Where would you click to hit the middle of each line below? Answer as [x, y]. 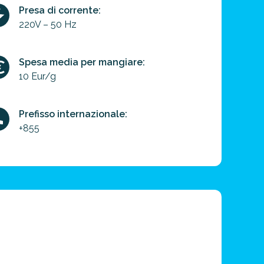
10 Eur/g [37, 76]
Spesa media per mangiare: [82, 62]
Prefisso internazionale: [73, 114]
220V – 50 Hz [48, 24]
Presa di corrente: [60, 10]
